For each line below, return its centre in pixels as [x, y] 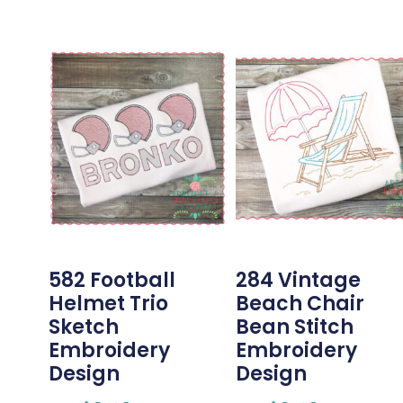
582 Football [112, 281]
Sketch [83, 327]
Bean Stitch [294, 327]
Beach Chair [300, 304]
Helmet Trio [108, 304]
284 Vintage [298, 281]
